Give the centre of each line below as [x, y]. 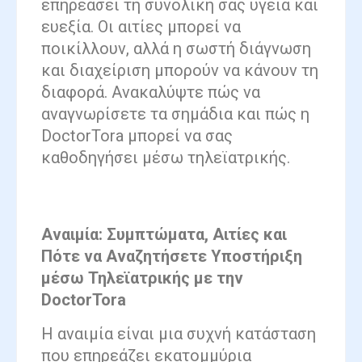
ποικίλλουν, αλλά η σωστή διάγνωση [176, 48]
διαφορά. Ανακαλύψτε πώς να [151, 92]
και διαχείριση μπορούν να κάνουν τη [180, 70]
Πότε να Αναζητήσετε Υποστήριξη [172, 257]
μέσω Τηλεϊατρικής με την [142, 278]
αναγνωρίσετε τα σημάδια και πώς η [175, 114]
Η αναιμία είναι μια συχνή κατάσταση [179, 333]
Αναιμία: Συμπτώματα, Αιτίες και [164, 235]
